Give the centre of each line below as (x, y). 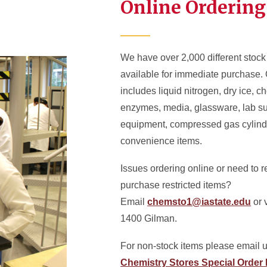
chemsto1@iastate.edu (199, 202)
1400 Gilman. (151, 218)
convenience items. (163, 141)
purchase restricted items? (176, 185)
